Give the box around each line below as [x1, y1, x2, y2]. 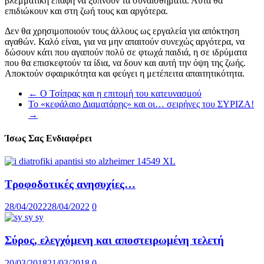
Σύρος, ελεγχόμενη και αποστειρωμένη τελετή [5, 233, 224, 246]
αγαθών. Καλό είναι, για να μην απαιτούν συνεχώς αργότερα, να [5, 37, 245, 47]
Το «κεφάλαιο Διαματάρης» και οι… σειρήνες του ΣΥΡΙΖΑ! [28, 99, 254, 110]
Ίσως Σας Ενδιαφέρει [5, 133, 92, 143]
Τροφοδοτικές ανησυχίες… [5, 177, 136, 190]
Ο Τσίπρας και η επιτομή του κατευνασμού [38, 88, 202, 99]
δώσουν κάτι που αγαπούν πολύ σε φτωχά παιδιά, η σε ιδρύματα [5, 47, 247, 58]
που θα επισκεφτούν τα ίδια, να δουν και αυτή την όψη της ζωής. [5, 58, 246, 68]
